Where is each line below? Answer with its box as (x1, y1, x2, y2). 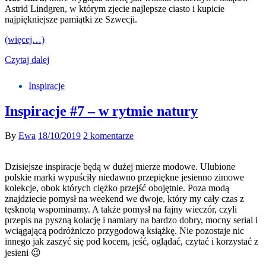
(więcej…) (5, 34, 45, 45)
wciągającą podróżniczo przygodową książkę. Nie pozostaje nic (5, 226, 244, 236)
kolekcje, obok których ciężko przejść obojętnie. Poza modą (5, 183, 229, 194)
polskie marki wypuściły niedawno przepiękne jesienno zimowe (5, 172, 244, 183)
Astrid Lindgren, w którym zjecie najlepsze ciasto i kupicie (5, 3, 224, 14)
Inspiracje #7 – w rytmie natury (5, 103, 198, 119)
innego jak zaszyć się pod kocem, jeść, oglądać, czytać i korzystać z (5, 236, 258, 247)
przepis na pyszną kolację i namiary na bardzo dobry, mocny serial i (5, 215, 258, 226)
